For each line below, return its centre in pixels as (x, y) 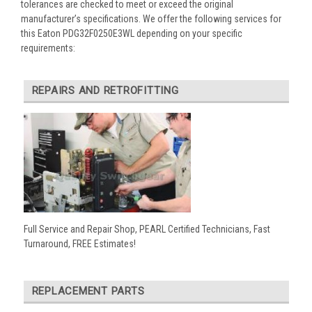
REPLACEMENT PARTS (88, 291)
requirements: (48, 48)
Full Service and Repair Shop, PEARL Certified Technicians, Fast (147, 229)
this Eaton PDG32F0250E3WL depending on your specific (132, 33)
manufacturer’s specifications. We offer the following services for (151, 18)
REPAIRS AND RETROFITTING (105, 90)
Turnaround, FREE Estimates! (79, 244)
